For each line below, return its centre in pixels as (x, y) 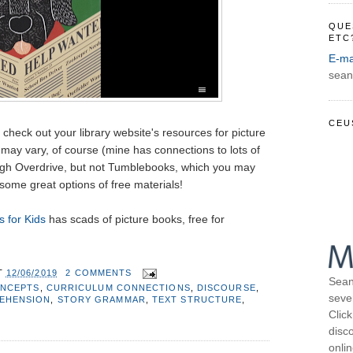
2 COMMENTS (99, 272)
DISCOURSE (226, 287)
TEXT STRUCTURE (197, 299)
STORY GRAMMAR (101, 299)
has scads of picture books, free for (135, 219)
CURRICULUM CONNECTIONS (118, 287)
